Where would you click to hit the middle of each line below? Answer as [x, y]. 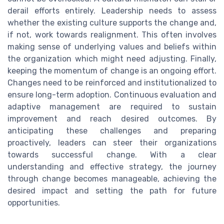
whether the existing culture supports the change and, [112, 22]
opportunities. [34, 202]
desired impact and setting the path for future [112, 190]
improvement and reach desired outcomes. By [112, 118]
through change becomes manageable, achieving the [112, 178]
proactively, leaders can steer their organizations [112, 142]
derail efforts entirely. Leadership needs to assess [112, 10]
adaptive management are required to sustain [112, 106]
